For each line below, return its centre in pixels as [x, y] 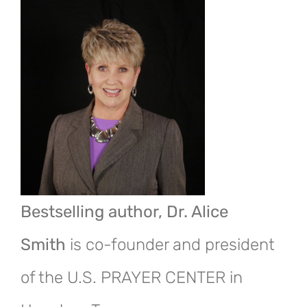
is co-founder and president [172, 245]
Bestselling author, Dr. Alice [124, 212]
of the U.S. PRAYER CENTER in [132, 278]
